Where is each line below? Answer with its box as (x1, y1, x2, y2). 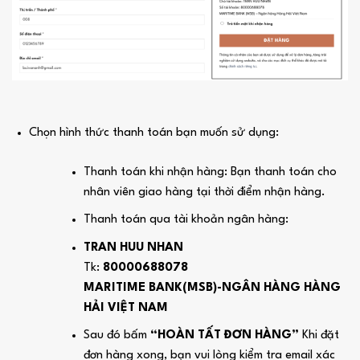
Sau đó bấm (84, 329, 151, 342)
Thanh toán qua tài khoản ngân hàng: (84, 214, 289, 227)
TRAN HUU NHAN (84, 241, 184, 254)
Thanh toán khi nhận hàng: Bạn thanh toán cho (84, 166, 337, 178)
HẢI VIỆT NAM (84, 301, 169, 314)
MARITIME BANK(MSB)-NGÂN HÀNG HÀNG (84, 281, 342, 294)
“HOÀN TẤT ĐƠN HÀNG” (150, 329, 303, 342)
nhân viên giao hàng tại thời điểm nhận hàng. (84, 186, 326, 198)
